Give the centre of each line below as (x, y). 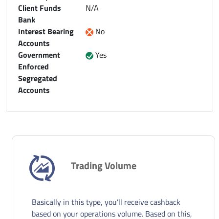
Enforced (33, 66)
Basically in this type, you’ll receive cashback (106, 202)
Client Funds (40, 8)
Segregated (38, 78)
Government (39, 55)
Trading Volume (104, 165)
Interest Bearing (46, 31)
